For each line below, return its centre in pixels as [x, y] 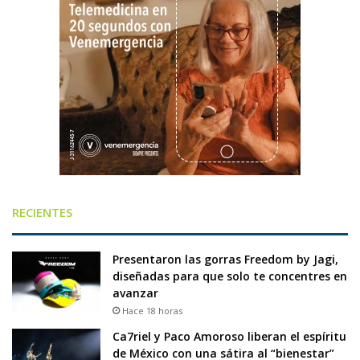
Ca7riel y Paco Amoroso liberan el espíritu [229, 336]
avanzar [135, 292]
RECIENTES [42, 212]
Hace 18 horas [152, 310]
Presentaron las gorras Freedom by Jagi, [225, 259]
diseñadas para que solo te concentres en [230, 276]
